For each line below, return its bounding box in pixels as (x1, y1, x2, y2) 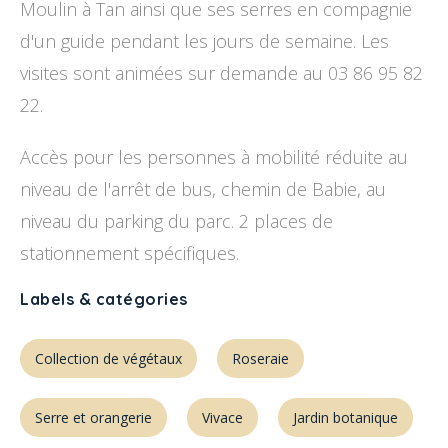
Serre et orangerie (35, 408, 152, 427)
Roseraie (232, 349, 289, 368)
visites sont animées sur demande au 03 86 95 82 (20, 61, 423, 85)
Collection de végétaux (35, 349, 182, 368)
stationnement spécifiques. (20, 241, 239, 265)
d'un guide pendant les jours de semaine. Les (20, 29, 389, 53)
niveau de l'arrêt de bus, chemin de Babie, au (20, 177, 386, 201)
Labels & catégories (20, 289, 188, 309)
